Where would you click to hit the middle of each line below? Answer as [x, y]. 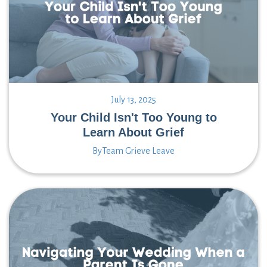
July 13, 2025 [133, 99]
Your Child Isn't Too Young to [133, 117]
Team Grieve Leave [138, 150]
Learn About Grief [133, 132]
